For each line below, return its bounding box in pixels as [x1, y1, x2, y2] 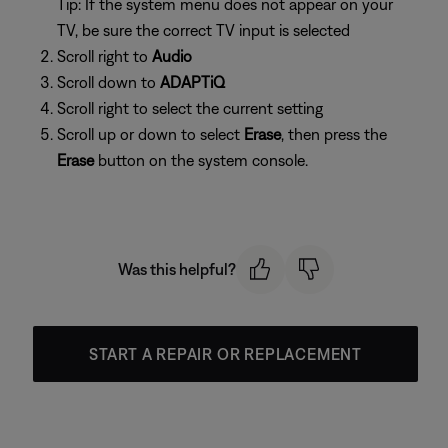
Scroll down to [57, 73, 160, 91]
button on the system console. [98, 151, 308, 169]
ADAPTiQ [160, 73, 225, 91]
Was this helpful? [117, 260, 236, 279]
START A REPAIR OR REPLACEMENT [88, 344, 363, 363]
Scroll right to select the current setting [57, 99, 323, 117]
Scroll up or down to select [57, 125, 244, 143]
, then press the [281, 125, 387, 143]
